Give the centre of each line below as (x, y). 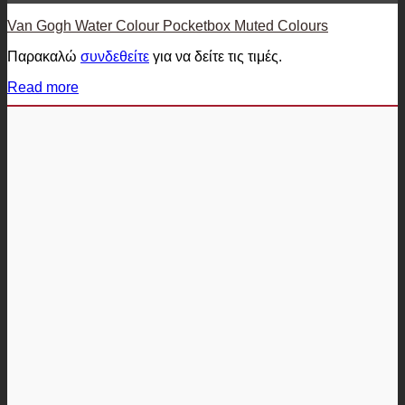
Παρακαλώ (44, 57)
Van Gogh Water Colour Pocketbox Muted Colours (168, 26)
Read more (43, 88)
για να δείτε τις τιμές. (216, 57)
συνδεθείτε (115, 57)
